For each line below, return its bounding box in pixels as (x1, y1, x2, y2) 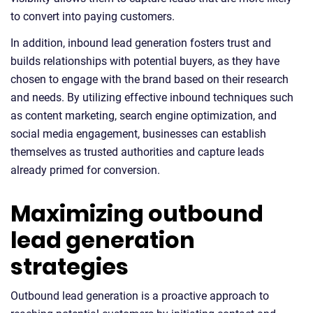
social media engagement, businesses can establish (10, 127, 266, 141)
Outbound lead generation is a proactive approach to (10, 289, 269, 303)
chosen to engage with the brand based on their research (10, 73, 289, 87)
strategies (10, 251, 129, 283)
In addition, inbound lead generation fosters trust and (10, 36, 271, 50)
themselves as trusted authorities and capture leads (10, 145, 264, 159)
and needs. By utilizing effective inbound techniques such (10, 91, 293, 105)
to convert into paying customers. (10, 10, 177, 24)
